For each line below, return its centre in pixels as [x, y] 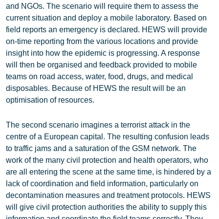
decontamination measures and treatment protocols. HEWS [108, 195]
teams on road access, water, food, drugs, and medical [99, 77]
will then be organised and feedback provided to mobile [101, 65]
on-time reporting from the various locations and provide [102, 41]
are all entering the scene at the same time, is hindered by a [109, 172]
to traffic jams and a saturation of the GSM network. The [101, 148]
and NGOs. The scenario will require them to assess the [102, 6]
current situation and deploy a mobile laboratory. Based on [106, 18]
